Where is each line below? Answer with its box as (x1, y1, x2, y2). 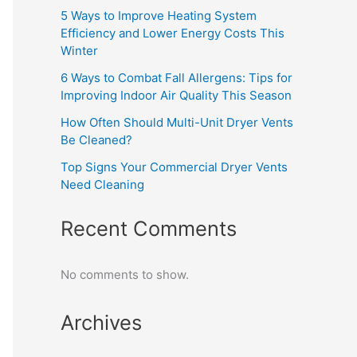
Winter (61, 42, 98, 58)
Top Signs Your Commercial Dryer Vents (61, 159, 288, 175)
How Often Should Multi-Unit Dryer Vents (61, 114, 293, 130)
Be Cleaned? (61, 131, 132, 147)
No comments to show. (61, 267, 189, 283)
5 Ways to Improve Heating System (61, 7, 257, 23)
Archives (61, 309, 142, 335)
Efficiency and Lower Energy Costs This (61, 25, 284, 41)
